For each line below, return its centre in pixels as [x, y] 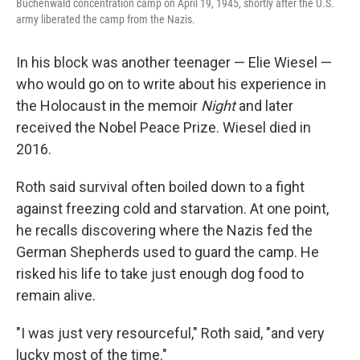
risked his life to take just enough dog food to [160, 274]
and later [264, 106]
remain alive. [56, 295]
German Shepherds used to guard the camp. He [168, 252]
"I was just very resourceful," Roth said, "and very [170, 333]
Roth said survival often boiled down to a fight [160, 187]
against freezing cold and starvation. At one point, [172, 209]
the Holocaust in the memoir [108, 106]
